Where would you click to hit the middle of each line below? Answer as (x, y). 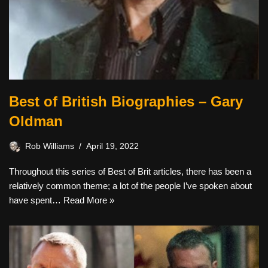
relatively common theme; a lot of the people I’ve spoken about (130, 186)
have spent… (36, 200)
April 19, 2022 (112, 147)
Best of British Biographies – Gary (126, 102)
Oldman (36, 121)
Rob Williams (50, 147)
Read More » (89, 200)
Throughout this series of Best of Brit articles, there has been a (130, 172)
